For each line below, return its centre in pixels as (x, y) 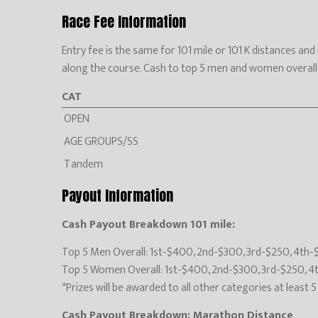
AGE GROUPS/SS (101, 141)
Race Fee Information (124, 21)
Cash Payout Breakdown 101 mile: (148, 224)
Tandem (83, 164)
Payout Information (117, 195)
